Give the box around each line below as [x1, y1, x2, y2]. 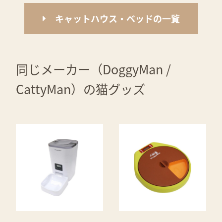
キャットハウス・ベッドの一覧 [55, 11, 180, 25]
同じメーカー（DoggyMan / [16, 60, 171, 78]
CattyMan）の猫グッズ [16, 80, 145, 98]
